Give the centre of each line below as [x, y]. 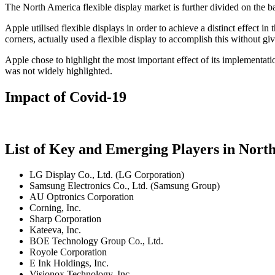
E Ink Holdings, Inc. [69, 263]
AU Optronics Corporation [82, 197]
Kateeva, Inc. [55, 230]
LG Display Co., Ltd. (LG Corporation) [107, 175]
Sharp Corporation [65, 219]
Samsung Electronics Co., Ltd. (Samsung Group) [125, 186]
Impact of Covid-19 [66, 97]
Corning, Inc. [55, 208]
